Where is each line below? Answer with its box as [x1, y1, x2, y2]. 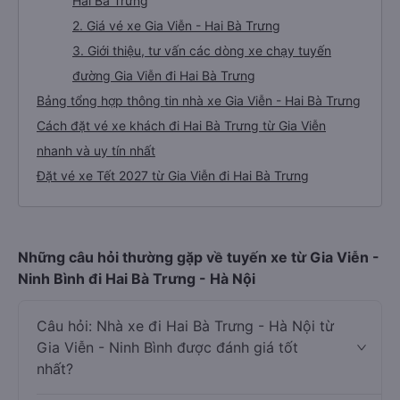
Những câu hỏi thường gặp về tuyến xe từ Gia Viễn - [18, 248, 379, 266]
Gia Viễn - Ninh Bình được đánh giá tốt [37, 338, 298, 356]
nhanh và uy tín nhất [37, 143, 155, 158]
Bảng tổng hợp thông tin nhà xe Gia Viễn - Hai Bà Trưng [37, 93, 361, 108]
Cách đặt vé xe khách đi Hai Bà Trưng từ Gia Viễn [37, 118, 326, 133]
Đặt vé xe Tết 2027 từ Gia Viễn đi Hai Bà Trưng [37, 168, 309, 183]
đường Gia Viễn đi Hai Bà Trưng [72, 68, 255, 83]
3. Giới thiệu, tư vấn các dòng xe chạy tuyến [72, 43, 331, 58]
